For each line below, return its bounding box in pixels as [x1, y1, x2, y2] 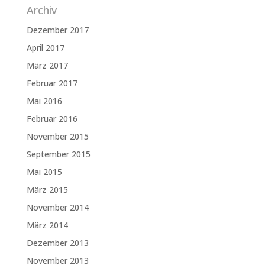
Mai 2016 [26, 95, 62, 107]
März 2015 [26, 184, 68, 196]
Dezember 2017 [26, 24, 89, 36]
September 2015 [26, 148, 91, 160]
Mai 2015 [26, 166, 62, 178]
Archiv [26, 3, 57, 18]
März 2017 [26, 60, 68, 72]
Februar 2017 [26, 77, 77, 89]
